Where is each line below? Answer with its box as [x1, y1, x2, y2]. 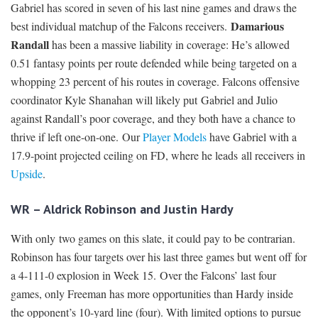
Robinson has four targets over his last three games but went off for [11, 249, 307, 265]
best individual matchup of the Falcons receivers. [11, 18, 231, 34]
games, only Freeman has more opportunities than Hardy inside [11, 286, 293, 302]
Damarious [231, 18, 284, 35]
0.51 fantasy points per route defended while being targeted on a [11, 55, 297, 71]
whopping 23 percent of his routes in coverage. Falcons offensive [11, 74, 300, 89]
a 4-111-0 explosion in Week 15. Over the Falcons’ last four [11, 268, 276, 283]
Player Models [143, 129, 207, 145]
